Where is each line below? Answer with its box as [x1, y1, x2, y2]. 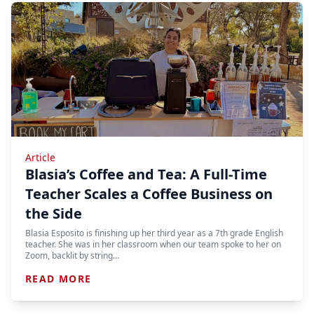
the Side [25, 204, 82, 223]
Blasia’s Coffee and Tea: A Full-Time [25, 165, 267, 184]
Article [25, 151, 55, 164]
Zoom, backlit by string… [25, 250, 119, 261]
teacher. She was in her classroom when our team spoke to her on [25, 238, 281, 250]
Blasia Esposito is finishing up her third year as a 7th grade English [25, 227, 283, 239]
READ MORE [25, 272, 92, 285]
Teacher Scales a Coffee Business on [25, 184, 273, 203]
